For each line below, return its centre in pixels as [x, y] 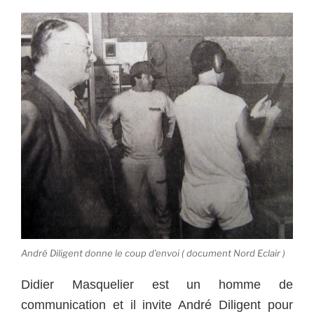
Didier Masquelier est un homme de [157, 284]
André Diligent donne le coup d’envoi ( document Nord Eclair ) [153, 253]
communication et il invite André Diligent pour [157, 305]
